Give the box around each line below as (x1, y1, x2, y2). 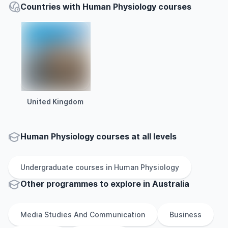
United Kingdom (26, 97, 83, 106)
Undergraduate (20, 163, 73, 172)
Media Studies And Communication (20, 210, 145, 219)
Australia (152, 179, 189, 189)
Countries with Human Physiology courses (20, 2, 191, 12)
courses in (75, 163, 112, 172)
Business (169, 210, 202, 219)
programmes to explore (46, 179, 141, 189)
